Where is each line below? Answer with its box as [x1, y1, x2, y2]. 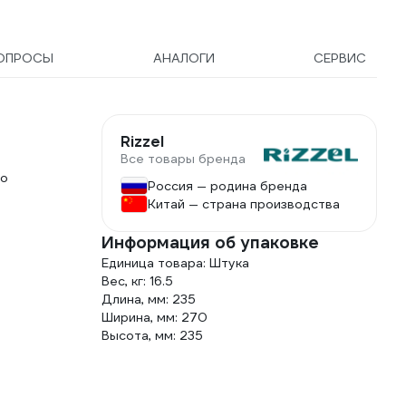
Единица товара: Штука [101, 255, 249, 271]
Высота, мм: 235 [101, 327, 203, 343]
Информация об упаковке [101, 232, 319, 253]
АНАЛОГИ [152, 50, 215, 66]
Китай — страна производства [148, 196, 340, 212]
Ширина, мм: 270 [101, 309, 208, 325]
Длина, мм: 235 [101, 291, 196, 307]
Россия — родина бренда [148, 178, 307, 194]
